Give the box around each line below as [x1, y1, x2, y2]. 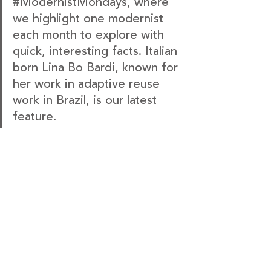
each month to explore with [13, 25, 168, 44]
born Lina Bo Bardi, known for [13, 58, 181, 77]
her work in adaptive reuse [13, 74, 163, 93]
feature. [13, 107, 56, 126]
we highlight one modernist [13, 9, 167, 28]
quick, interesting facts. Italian [13, 42, 181, 60]
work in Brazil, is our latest [13, 91, 160, 109]
